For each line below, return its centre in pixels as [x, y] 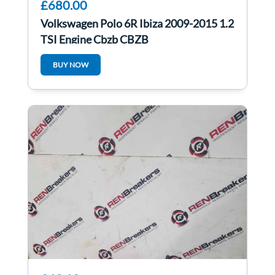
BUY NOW [71, 65]
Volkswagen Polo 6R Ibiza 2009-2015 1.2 [137, 24]
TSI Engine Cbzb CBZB [95, 40]
